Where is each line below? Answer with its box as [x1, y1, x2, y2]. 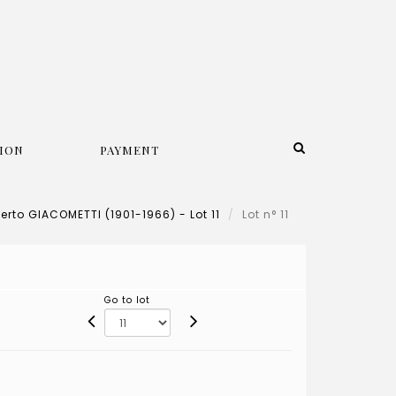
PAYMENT [100, 141, 159, 157]
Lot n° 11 [242, 207, 293, 223]
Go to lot [104, 293, 151, 307]
